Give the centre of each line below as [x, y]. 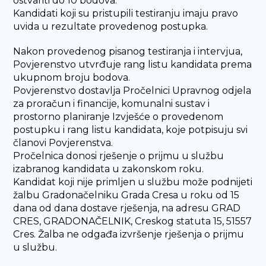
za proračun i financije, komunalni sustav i [112, 104]
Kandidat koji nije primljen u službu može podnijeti [133, 182]
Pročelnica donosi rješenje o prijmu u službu [119, 156]
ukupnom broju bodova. [72, 77]
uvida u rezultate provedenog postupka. [111, 26]
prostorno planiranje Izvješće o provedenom [118, 117]
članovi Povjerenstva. [63, 143]
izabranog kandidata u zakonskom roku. [109, 169]
